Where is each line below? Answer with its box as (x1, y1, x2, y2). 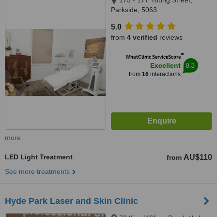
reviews (157, 33, 183, 41)
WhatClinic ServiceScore (125, 54, 181, 60)
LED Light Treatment (5, 153, 73, 161)
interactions (148, 71, 181, 77)
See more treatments (5, 168, 70, 175)
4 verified (127, 33, 157, 41)
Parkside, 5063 (111, 6, 157, 14)
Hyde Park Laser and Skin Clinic (5, 196, 138, 206)
